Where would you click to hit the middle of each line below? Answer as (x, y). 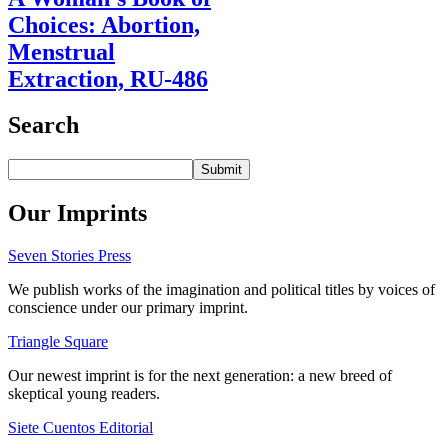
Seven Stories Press (69, 256)
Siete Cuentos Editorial (80, 428)
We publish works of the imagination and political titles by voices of (221, 290)
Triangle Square (58, 342)
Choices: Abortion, (104, 24)
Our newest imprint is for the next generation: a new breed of (200, 376)
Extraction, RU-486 (108, 78)
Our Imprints (77, 213)
